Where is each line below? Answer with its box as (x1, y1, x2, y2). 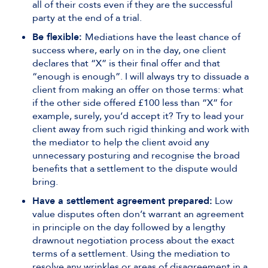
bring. (32, 175, 58, 188)
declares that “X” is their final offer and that (32, 57, 220, 70)
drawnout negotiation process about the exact (32, 234, 234, 247)
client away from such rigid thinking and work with (32, 123, 249, 136)
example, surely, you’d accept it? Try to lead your (32, 109, 244, 123)
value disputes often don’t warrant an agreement (32, 208, 244, 221)
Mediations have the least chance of (85, 31, 240, 44)
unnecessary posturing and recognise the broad (32, 149, 240, 162)
